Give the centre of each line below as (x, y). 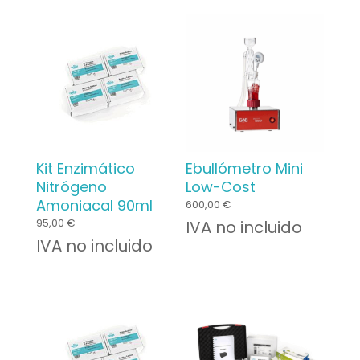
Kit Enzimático (85, 168)
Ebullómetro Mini (245, 168)
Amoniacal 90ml (94, 205)
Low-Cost (221, 186)
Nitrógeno (71, 186)
